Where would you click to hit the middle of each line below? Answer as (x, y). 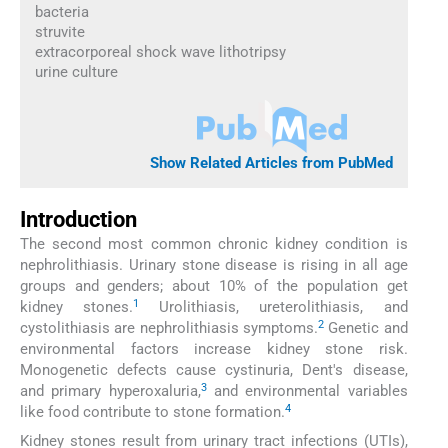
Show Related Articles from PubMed (272, 162)
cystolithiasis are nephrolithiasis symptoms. (169, 328)
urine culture (76, 71)
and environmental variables (307, 391)
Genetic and (365, 328)
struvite (59, 31)
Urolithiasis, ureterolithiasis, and (273, 307)
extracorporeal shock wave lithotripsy (160, 51)
